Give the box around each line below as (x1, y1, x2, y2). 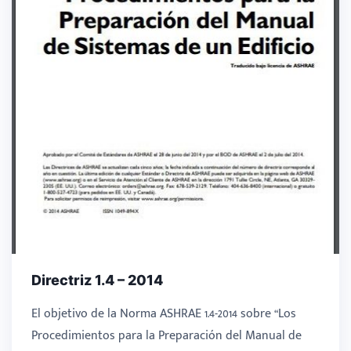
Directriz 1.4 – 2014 (31, 272, 163, 289)
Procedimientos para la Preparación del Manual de (31, 325, 302, 347)
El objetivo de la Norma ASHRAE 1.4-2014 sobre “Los (31, 303, 296, 325)
